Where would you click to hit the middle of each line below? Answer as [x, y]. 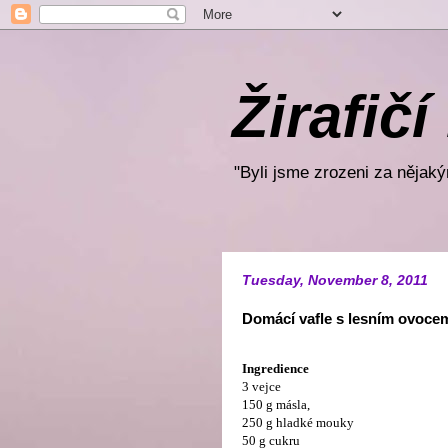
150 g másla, [276, 404]
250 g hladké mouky [298, 422]
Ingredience [275, 368]
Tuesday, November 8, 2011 [335, 280]
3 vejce [261, 386]
